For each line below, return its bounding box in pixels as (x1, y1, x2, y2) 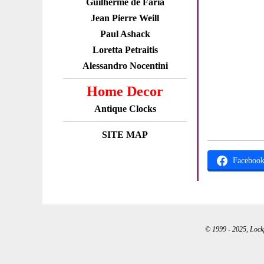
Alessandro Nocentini (82, 61, 168, 71)
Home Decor (87, 84, 163, 99)
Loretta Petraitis (92, 45, 158, 55)
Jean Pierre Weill (91, 13, 159, 23)
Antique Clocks (94, 104, 156, 114)
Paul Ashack (100, 29, 150, 39)
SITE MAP (102, 130, 148, 140)
